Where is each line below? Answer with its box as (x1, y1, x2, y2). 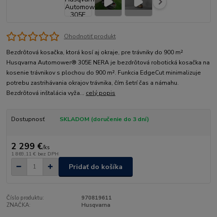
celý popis (86, 89, 116, 97)
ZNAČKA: (6, 201, 31, 209)
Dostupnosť (11, 115, 45, 124)
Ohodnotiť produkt (63, 32, 116, 40)
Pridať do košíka (69, 162, 123, 171)
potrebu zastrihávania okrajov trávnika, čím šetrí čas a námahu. (6, 79, 179, 87)
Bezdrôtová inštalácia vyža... (6, 89, 86, 97)
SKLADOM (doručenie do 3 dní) (59, 115, 149, 124)
